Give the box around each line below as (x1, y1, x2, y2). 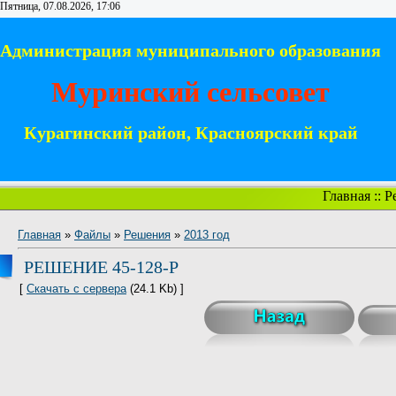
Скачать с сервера (27, 282, 126, 295)
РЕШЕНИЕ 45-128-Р (24, 257, 179, 277)
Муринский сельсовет (51, 75, 330, 108)
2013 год (184, 228, 230, 241)
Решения (124, 228, 171, 241)
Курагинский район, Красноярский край (23, 123, 358, 143)
